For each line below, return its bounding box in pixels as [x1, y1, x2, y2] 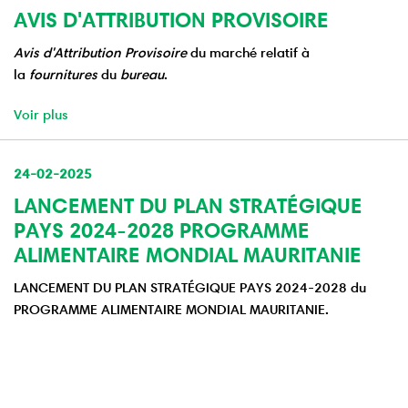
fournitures [29, 66, 97, 84]
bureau [120, 66, 164, 84]
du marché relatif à [187, 44, 310, 62]
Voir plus [14, 106, 68, 124]
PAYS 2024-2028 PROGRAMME [14, 218, 310, 244]
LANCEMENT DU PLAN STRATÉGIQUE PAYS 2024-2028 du [14, 279, 366, 297]
